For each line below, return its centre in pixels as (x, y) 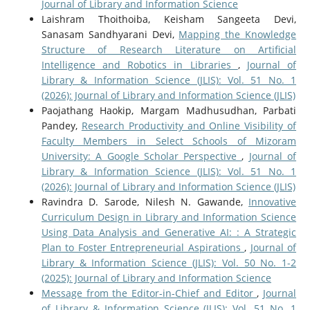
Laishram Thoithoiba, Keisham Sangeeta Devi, (169, 19)
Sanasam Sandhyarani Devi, (110, 34)
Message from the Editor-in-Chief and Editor (149, 293)
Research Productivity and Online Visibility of (189, 125)
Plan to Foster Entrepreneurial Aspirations (143, 247)
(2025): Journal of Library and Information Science (156, 277)
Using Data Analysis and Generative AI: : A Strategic (169, 232)
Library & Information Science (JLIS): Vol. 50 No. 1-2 (169, 262)
